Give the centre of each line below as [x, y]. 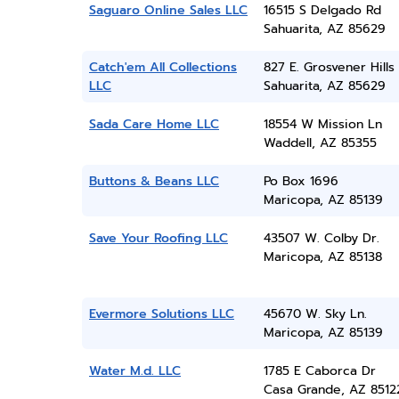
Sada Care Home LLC [154, 124]
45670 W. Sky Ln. [315, 314]
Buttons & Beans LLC [154, 181]
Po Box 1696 [301, 181]
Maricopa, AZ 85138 [322, 257]
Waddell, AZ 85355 [320, 143]
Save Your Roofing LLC [159, 238]
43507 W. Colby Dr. [321, 238]
